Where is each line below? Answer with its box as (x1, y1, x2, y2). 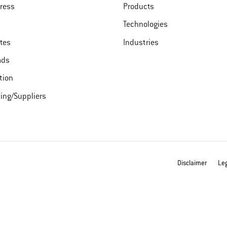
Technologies (123, 20, 168, 30)
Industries (123, 38, 159, 48)
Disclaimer (177, 159, 207, 167)
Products (123, 2, 154, 12)
